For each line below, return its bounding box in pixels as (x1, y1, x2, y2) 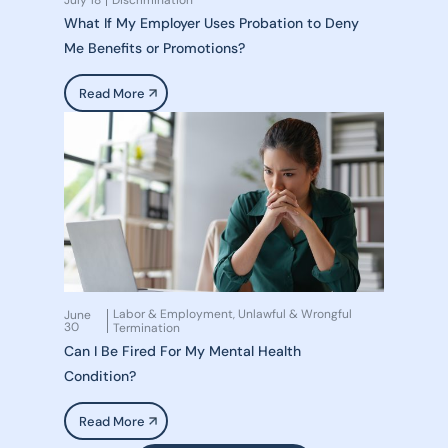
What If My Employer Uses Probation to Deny (64, 14, 359, 32)
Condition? (64, 367, 136, 385)
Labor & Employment (112, 306, 233, 322)
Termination (112, 320, 180, 336)
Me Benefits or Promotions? (64, 39, 245, 57)
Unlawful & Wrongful (237, 306, 352, 322)
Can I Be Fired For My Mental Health (64, 342, 301, 360)
